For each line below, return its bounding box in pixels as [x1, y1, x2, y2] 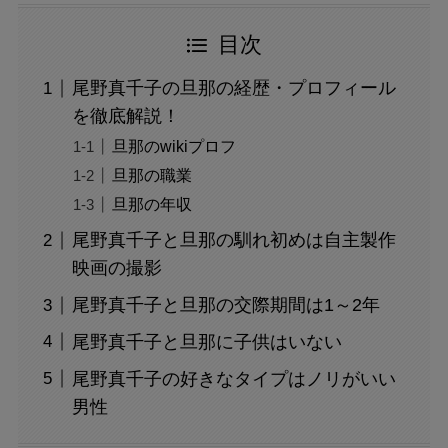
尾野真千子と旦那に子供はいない [71, 332, 342, 352]
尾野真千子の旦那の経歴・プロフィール [71, 78, 396, 99]
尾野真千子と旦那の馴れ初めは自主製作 [71, 230, 396, 251]
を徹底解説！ [71, 106, 180, 127]
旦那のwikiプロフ [111, 137, 236, 156]
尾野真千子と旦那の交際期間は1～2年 [71, 295, 380, 316]
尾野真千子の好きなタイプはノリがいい [71, 368, 396, 389]
